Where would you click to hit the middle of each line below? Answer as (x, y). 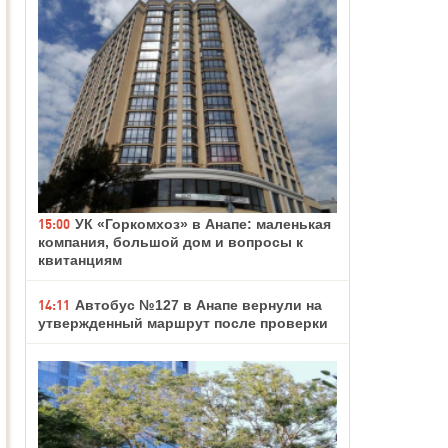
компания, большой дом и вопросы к (170, 241)
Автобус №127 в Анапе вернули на (198, 304)
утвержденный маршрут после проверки (183, 322)
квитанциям (80, 259)
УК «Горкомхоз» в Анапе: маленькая (203, 223)
